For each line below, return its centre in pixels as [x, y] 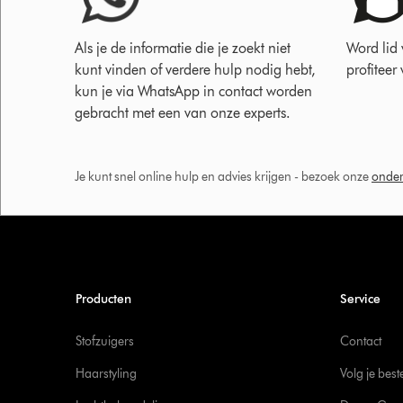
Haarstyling [106, 374]
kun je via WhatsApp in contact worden [193, 91]
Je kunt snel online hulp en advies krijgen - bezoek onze [223, 177]
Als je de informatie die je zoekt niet [183, 48]
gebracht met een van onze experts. [183, 113]
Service [360, 299]
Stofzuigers [104, 341]
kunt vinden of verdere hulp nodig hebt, [195, 70]
